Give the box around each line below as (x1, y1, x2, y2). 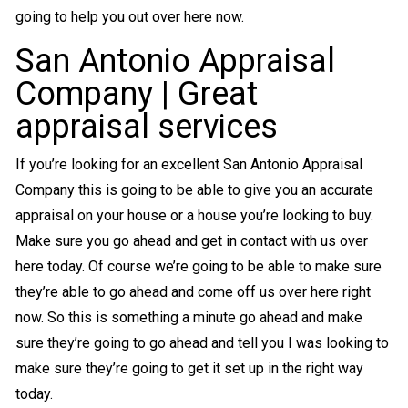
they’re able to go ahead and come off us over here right (15, 283, 371, 301)
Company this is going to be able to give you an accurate (15, 181, 373, 199)
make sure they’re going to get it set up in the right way (15, 360, 363, 378)
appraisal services (15, 107, 278, 147)
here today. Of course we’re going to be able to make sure (15, 258, 382, 276)
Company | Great (15, 75, 258, 114)
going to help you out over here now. (15, 8, 244, 26)
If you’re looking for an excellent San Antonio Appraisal (15, 156, 362, 174)
